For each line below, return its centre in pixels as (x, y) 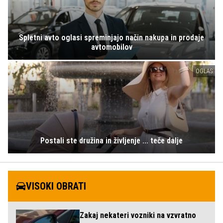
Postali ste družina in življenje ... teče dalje (111, 141)
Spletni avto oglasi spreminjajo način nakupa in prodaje (111, 38)
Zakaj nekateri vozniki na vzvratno (138, 216)
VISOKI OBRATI (56, 186)
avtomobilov (111, 47)
